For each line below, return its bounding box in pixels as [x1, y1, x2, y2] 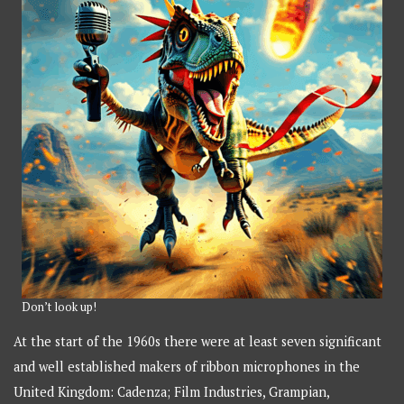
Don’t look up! [22, 298, 96, 315]
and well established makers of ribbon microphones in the [14, 358, 361, 376]
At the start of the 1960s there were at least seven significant [14, 333, 382, 351]
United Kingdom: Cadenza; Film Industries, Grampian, [14, 383, 330, 401]
